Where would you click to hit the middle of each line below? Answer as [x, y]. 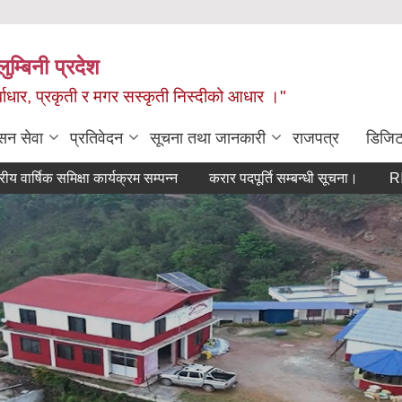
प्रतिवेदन [96, 138]
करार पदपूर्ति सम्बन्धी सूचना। [238, 178]
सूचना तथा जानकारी [208, 138]
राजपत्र [316, 138]
